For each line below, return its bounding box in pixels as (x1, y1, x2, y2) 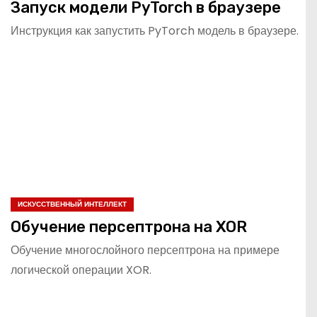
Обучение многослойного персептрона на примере (11, 241, 279, 258)
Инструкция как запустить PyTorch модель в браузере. (11, 22, 299, 39)
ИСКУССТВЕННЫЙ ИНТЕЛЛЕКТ (18, 198, 127, 209)
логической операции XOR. (11, 261, 151, 278)
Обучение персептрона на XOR (11, 217, 247, 236)
